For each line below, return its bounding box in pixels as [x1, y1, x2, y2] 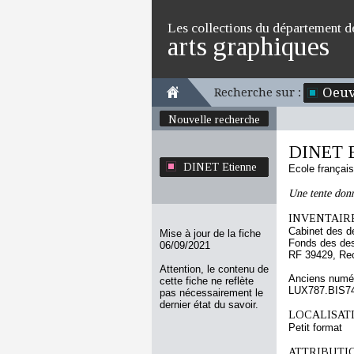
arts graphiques [168, 32, 330, 61]
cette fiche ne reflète [160, 275, 254, 287]
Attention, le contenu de [160, 263, 269, 275]
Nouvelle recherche [168, 113, 260, 126]
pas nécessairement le [160, 287, 263, 299]
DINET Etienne [183, 160, 257, 173]
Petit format [288, 322, 342, 333]
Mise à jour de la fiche [160, 228, 261, 239]
